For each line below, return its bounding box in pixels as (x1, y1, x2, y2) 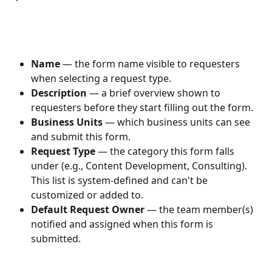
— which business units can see (103, 115, 253, 129)
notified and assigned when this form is (31, 217, 216, 231)
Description (31, 86, 87, 100)
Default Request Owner (31, 202, 144, 216)
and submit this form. (31, 129, 131, 143)
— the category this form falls (95, 144, 237, 158)
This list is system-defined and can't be (31, 173, 210, 187)
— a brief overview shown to (87, 86, 223, 100)
